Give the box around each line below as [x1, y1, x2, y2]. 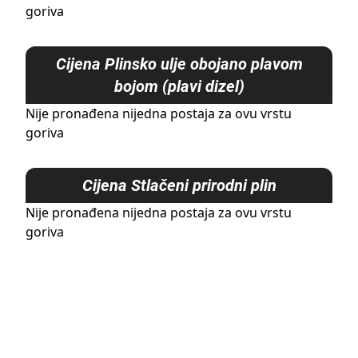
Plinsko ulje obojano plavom [104, 54, 303, 74]
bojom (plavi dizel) [113, 77, 245, 96]
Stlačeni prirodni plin [130, 176, 276, 195]
